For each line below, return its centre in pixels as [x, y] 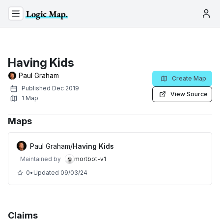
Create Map [189, 78]
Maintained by [41, 159]
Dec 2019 [66, 88]
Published [37, 88]
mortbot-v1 [90, 159]
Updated [47, 172]
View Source [189, 94]
